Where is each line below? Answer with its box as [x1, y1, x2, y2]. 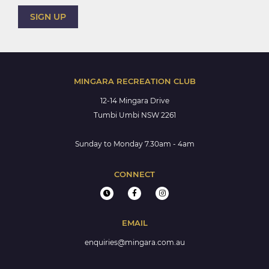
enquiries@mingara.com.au [84, 238, 185, 247]
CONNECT [114, 169, 155, 180]
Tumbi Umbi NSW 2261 [93, 110, 176, 120]
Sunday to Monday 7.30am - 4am [74, 139, 195, 149]
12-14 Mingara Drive [100, 96, 169, 106]
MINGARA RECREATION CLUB [73, 76, 196, 86]
